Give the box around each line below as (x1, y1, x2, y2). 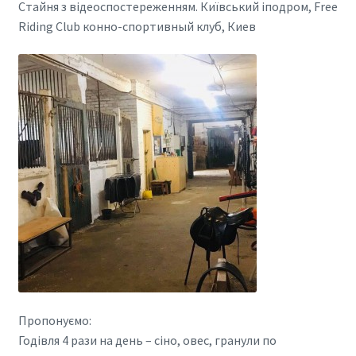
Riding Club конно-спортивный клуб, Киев (17, 17, 256, 34)
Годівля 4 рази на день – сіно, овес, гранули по (17, 332, 277, 349)
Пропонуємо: (17, 312, 91, 329)
